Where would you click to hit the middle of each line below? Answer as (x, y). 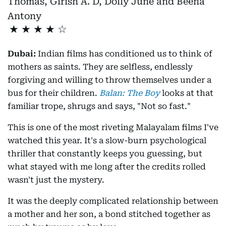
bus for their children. (53, 93)
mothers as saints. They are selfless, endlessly (100, 67)
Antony (24, 16)
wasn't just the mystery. (56, 180)
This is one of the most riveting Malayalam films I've (113, 128)
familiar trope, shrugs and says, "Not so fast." (99, 106)
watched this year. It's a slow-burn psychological (107, 141)
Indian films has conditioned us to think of (124, 54)
